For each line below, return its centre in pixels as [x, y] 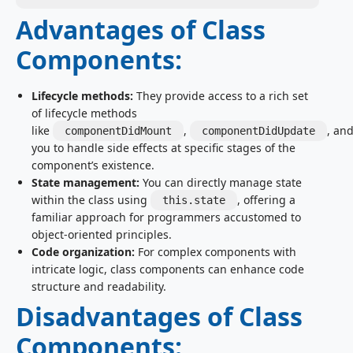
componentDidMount [118, 131]
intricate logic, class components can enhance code [168, 269]
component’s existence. [93, 165]
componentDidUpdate [258, 131]
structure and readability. [99, 287]
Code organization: [83, 252]
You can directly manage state [221, 183]
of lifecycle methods [84, 113]
